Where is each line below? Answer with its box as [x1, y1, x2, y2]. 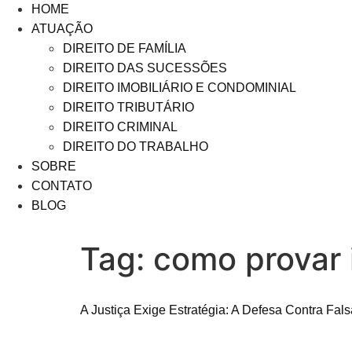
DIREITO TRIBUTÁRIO [63, 101, 194, 114]
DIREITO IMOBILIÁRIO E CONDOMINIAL [63, 81, 296, 94]
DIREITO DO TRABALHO [63, 140, 208, 153]
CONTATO [31, 179, 92, 192]
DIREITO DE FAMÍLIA [63, 42, 186, 55]
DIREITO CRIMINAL [63, 120, 178, 134]
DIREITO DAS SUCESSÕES [63, 61, 227, 75]
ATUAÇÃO [31, 22, 93, 35]
